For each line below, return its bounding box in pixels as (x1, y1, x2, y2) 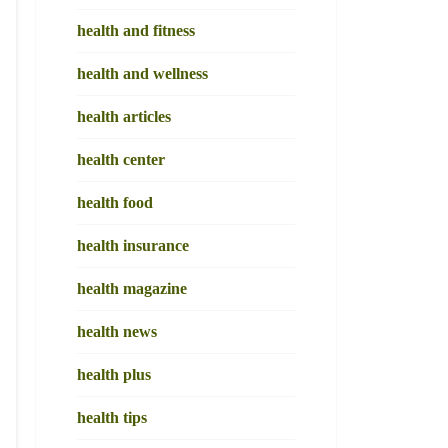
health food (76, 194, 153, 212)
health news (76, 323, 157, 341)
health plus (76, 366, 151, 384)
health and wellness (76, 65, 208, 83)
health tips (76, 409, 147, 427)
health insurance (76, 237, 189, 255)
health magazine (76, 280, 187, 298)
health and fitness (76, 22, 195, 40)
